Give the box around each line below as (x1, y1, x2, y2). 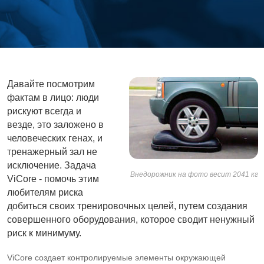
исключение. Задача (7, 160, 96, 170)
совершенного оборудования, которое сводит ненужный (7, 214, 255, 225)
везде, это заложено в (7, 120, 104, 130)
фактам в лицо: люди (7, 93, 99, 103)
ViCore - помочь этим (7, 174, 99, 184)
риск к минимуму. (7, 228, 81, 238)
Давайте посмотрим (7, 79, 95, 89)
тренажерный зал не (7, 147, 97, 157)
